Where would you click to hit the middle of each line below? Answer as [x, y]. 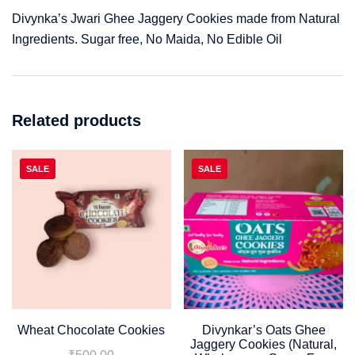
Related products [76, 121]
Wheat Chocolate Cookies [92, 330]
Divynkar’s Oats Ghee [263, 330]
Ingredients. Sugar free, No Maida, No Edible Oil [147, 40]
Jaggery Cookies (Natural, [264, 344]
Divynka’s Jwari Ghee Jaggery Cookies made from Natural [176, 19]
